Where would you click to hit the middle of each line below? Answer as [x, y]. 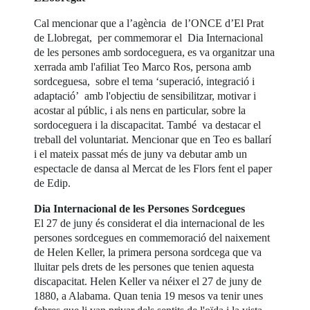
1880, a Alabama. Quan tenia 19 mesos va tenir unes [149, 296]
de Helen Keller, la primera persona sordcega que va [148, 253]
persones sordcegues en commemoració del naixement [152, 238]
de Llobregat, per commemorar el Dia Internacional [149, 38]
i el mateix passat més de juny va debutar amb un [141, 154]
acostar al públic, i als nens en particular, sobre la [140, 111]
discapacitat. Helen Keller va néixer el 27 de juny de [148, 282]
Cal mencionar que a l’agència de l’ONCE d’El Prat [149, 24]
